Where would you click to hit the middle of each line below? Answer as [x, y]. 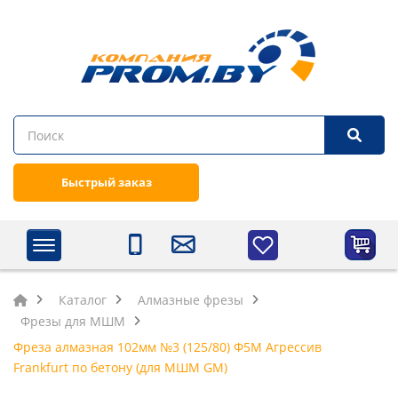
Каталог [83, 300]
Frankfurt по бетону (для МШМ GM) [120, 367]
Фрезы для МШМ [73, 321]
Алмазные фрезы [191, 300]
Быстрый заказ [106, 182]
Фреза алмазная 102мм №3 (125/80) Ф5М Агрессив [167, 347]
